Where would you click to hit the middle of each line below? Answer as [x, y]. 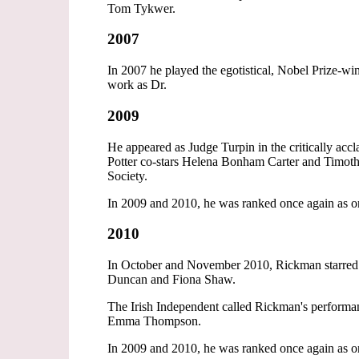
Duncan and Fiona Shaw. [172, 279]
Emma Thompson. [155, 321]
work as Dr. [137, 85]
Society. [128, 175]
